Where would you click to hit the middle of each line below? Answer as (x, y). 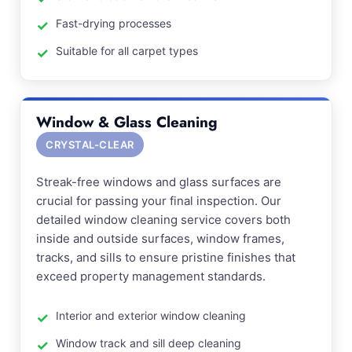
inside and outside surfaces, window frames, (160, 238)
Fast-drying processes (114, 23)
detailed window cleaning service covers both (163, 220)
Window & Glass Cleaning (127, 122)
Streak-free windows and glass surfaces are (159, 182)
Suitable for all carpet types (127, 51)
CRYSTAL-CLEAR (90, 145)
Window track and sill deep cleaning (148, 343)
